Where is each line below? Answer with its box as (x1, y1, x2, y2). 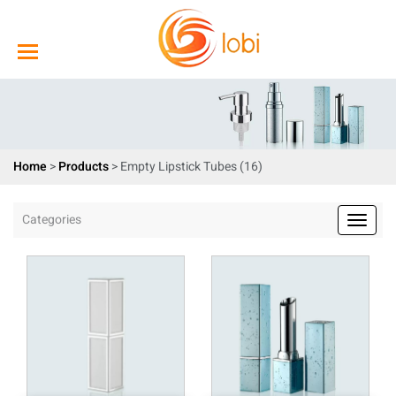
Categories (22, 210, 81, 229)
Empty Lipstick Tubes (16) (120, 157, 263, 176)
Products (58, 157, 109, 176)
